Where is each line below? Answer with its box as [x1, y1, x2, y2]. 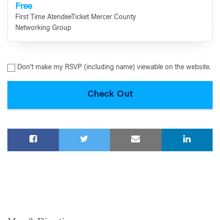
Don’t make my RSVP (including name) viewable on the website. [17, 64, 211, 71]
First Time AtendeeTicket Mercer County [15, 14, 136, 22]
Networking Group [15, 25, 71, 32]
